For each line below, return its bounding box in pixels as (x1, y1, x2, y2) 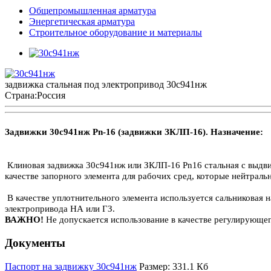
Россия (37, 90, 65, 100)
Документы (5, 236, 65, 249)
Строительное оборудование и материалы (29, 27, 202, 38)
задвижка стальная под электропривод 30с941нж (5, 79, 207, 90)
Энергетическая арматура (29, 16, 135, 27)
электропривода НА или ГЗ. (5, 204, 115, 214)
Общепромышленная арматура (29, 5, 156, 16)
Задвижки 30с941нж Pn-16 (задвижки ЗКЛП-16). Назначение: (5, 126, 263, 137)
